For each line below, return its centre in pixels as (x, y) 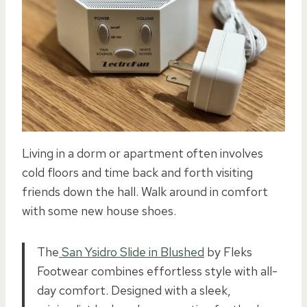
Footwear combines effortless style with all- (157, 271)
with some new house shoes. (99, 210)
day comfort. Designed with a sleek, (134, 290)
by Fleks (228, 251)
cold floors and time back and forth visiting (137, 172)
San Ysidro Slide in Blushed (132, 251)
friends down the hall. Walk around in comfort (145, 191)
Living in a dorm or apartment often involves (143, 153)
